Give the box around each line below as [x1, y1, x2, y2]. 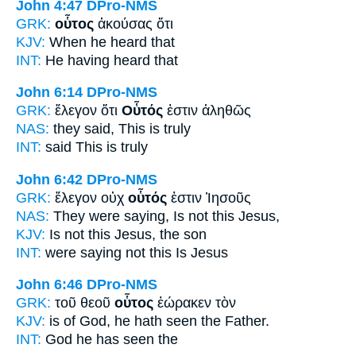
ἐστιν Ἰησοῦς [167, 189, 251, 206]
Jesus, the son [110, 226, 207, 242]
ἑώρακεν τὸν [153, 295, 236, 311]
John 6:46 [16, 277, 83, 293]
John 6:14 [16, 84, 83, 101]
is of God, [45, 313, 114, 330]
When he [49, 33, 106, 50]
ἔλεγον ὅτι [55, 103, 122, 119]
